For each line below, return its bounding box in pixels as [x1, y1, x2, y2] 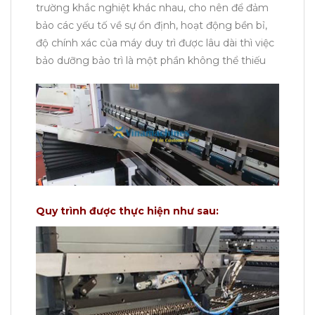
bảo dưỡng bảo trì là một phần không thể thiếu [36, 53, 266, 67]
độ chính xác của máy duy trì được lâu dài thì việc [36, 36, 274, 49]
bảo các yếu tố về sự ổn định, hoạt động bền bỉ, [36, 18, 267, 32]
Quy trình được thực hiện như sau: [36, 205, 219, 218]
